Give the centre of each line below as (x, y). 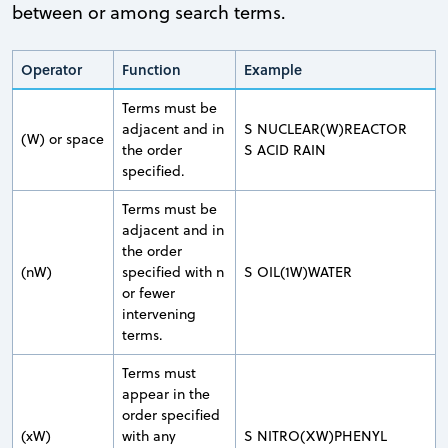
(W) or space (62, 138)
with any (149, 435)
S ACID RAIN (285, 149)
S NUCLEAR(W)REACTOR (325, 128)
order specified (171, 414)
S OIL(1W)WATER (298, 271)
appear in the (166, 393)
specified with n (173, 271)
